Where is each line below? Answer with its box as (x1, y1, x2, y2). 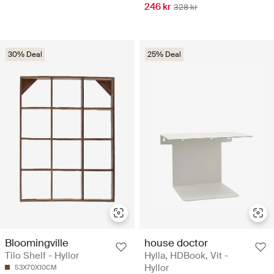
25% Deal (147, 49, 181, 59)
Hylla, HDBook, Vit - (144, 249, 228, 262)
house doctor (144, 235, 208, 250)
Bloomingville (5, 235, 68, 250)
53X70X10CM (15, 262, 57, 272)
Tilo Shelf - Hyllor (5, 249, 79, 262)
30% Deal (8, 49, 42, 59)
